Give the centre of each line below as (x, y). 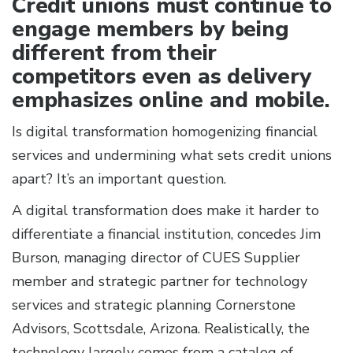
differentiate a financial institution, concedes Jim (166, 234)
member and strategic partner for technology (160, 282)
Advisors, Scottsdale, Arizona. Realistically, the (161, 329)
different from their (114, 53)
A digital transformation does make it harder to (165, 211)
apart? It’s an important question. (123, 179)
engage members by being (150, 30)
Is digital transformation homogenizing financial (165, 132)
